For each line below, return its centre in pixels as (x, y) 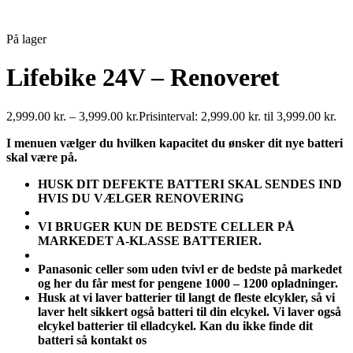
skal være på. (42, 157)
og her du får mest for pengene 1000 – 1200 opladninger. (188, 283)
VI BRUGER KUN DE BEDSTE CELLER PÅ (166, 226)
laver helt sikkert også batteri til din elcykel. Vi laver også (190, 311)
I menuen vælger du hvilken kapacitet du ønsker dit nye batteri (175, 143)
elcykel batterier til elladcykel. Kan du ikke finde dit (175, 325)
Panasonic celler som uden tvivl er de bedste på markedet (190, 269)
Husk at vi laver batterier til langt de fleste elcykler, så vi (186, 297)
